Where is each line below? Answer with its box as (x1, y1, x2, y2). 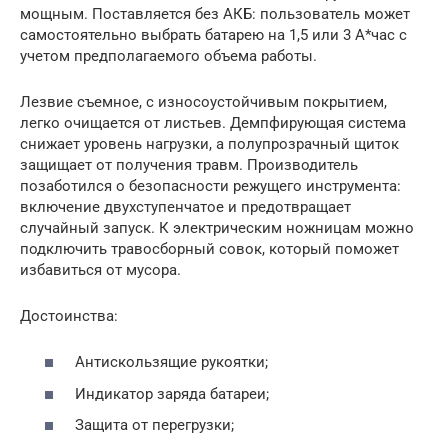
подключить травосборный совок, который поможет (20, 239, 399, 258)
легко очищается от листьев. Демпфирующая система (20, 113, 406, 132)
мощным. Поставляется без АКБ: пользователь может (20, 4, 410, 23)
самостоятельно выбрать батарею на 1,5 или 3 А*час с (20, 25, 407, 44)
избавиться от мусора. (20, 260, 181, 279)
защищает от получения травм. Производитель (20, 155, 358, 174)
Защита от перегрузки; (75, 416, 234, 435)
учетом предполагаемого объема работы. (20, 46, 317, 65)
